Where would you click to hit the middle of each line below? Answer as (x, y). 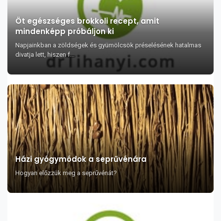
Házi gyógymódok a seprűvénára (81, 159)
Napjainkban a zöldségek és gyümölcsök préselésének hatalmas (108, 45)
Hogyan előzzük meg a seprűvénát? (66, 173)
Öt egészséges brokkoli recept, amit (87, 21)
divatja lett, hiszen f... (45, 55)
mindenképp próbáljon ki (65, 31)
